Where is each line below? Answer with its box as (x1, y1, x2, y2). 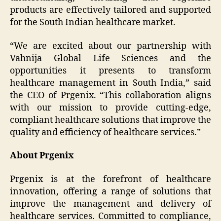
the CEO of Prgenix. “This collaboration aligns (10, 89, 211, 101)
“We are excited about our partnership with (10, 40, 211, 52)
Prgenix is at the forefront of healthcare (10, 173, 211, 185)
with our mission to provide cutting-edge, (10, 102, 211, 113)
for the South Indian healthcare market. (10, 17, 176, 29)
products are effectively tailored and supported (10, 4, 211, 16)
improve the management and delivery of (10, 198, 211, 210)
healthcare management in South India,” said (10, 77, 211, 89)
